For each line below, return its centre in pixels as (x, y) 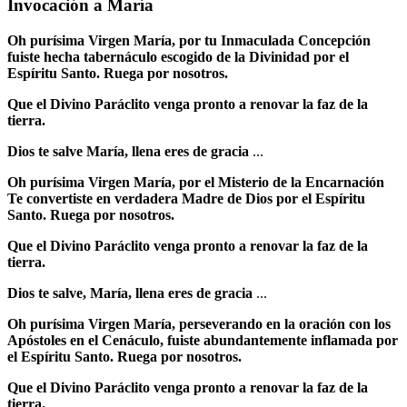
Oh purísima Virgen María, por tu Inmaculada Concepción (189, 40)
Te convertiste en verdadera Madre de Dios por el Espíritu (186, 198)
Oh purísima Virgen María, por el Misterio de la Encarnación (196, 182)
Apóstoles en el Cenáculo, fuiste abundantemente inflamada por (203, 340)
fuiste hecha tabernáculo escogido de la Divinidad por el (178, 56)
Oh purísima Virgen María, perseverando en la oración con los (199, 323)
